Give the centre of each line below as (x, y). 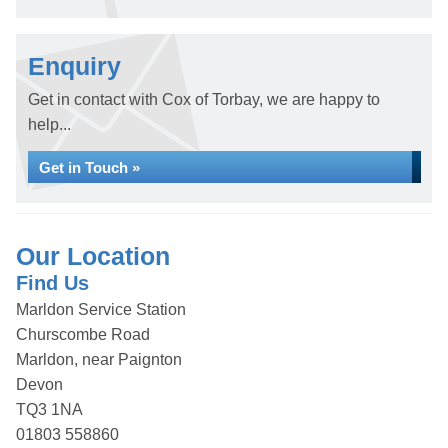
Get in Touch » (89, 167)
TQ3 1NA (49, 409)
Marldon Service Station (101, 309)
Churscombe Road (83, 334)
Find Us (52, 283)
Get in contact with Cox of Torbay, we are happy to (204, 99)
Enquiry (74, 66)
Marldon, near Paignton (99, 359)
